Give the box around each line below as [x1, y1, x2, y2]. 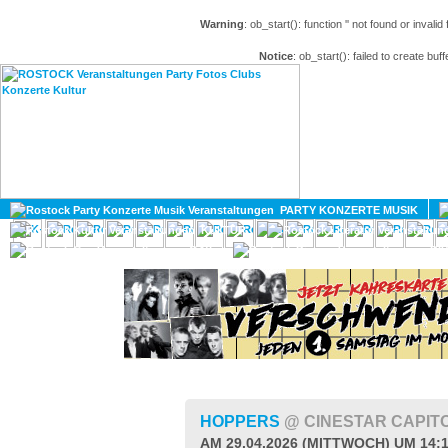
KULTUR [195, 224, 246, 236]
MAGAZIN [379, 177, 445, 193]
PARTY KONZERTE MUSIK [274, 204, 418, 216]
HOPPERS [200, 413, 284, 430]
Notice [259, 50, 293, 62]
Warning [200, 18, 244, 30]
